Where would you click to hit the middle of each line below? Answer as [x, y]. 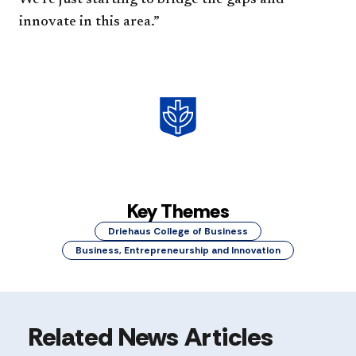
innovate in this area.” [92, 22]
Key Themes [178, 211]
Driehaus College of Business [178, 231]
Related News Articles [151, 337]
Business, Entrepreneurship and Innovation [178, 250]
